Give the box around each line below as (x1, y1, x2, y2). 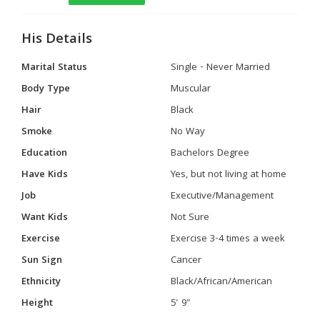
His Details (21, 29, 92, 51)
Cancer (171, 253, 201, 269)
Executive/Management (171, 189, 274, 204)
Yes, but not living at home (171, 167, 286, 183)
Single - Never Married (171, 60, 270, 76)
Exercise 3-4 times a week (171, 231, 285, 247)
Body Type (21, 81, 70, 97)
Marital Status (21, 60, 87, 76)
